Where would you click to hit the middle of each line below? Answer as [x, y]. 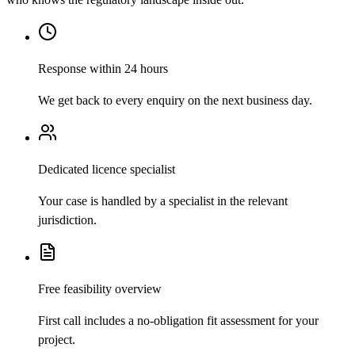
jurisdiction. [67, 220]
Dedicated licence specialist [107, 170]
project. [57, 340]
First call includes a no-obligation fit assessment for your [178, 321]
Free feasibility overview [100, 289]
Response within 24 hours [103, 69]
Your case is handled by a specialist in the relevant [163, 201]
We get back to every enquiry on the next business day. [175, 101]
